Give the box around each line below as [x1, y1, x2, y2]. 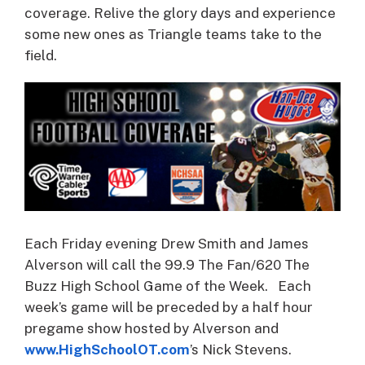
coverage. [24, 4, 94, 21]
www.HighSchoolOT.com [24, 341, 190, 358]
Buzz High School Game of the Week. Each [24, 277, 311, 294]
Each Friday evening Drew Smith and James [24, 235, 309, 252]
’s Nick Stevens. [190, 341, 292, 358]
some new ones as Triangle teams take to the [24, 25, 322, 42]
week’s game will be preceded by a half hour [24, 298, 313, 315]
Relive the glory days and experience [94, 4, 336, 21]
